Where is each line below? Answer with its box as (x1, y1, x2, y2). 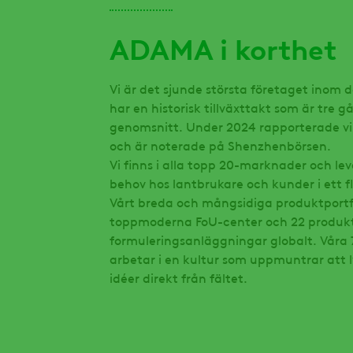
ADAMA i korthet (109, 28, 336, 66)
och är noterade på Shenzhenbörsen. (109, 136, 331, 154)
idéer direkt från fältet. (109, 268, 247, 286)
